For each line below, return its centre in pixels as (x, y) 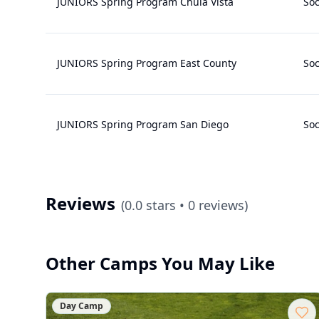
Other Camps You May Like (160, 263)
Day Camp (82, 306)
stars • (165, 205)
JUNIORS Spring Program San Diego (143, 124)
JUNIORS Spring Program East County (147, 63)
